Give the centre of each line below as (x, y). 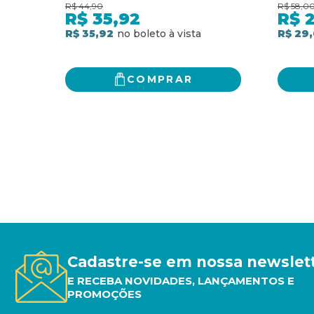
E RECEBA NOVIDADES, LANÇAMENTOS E (181, 280)
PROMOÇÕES (104, 294)
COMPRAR (160, 79)
